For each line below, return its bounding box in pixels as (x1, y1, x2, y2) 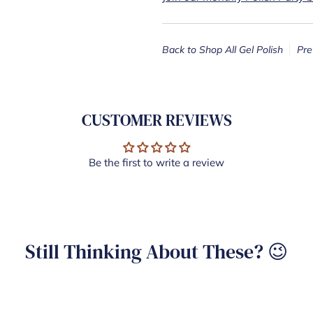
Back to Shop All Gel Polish (162, 43, 283, 57)
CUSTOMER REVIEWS (81, 110, 232, 132)
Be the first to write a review (89, 156, 224, 170)
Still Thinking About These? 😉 (25, 238, 288, 265)
